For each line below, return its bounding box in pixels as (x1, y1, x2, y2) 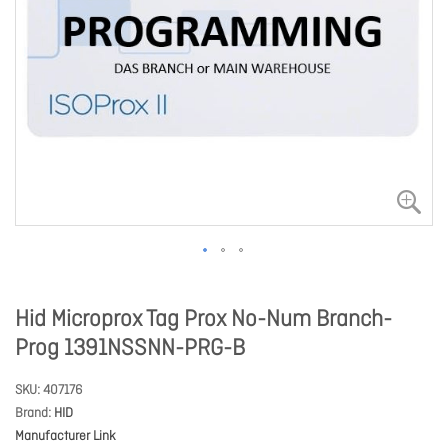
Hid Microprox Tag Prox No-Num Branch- (15, 306, 392, 334)
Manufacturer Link (15, 428, 116, 445)
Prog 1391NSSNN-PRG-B (15, 335, 245, 363)
